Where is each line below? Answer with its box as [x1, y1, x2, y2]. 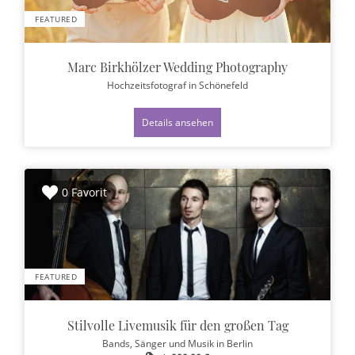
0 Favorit [62, 185, 107, 200]
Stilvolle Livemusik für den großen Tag [67, 316, 288, 334]
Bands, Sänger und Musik [102, 336, 216, 349]
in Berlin [216, 336, 253, 349]
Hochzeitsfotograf [107, 78, 189, 92]
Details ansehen [142, 116, 213, 129]
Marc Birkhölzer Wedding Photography [67, 59, 288, 76]
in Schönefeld [189, 78, 248, 92]
